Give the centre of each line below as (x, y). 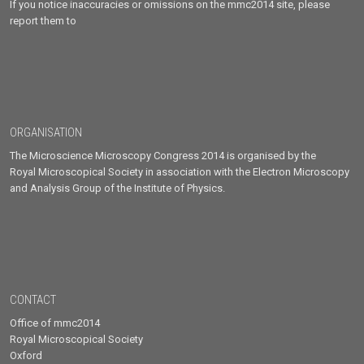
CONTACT (33, 299)
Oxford (26, 355)
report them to (43, 20)
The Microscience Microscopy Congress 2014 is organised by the (163, 155)
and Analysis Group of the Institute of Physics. (118, 188)
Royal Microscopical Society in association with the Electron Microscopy (180, 171)
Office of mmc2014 (55, 323)
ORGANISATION (46, 132)
